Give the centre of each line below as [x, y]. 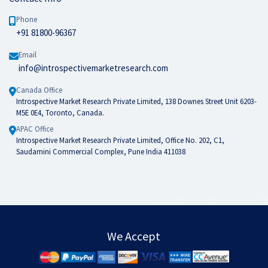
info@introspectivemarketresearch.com [93, 68]
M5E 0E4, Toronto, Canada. [60, 112]
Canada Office [39, 90]
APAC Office [35, 129]
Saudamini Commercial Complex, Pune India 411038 [101, 151]
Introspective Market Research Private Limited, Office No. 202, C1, [120, 140]
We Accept [134, 236]
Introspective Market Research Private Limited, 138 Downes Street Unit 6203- [136, 101]
